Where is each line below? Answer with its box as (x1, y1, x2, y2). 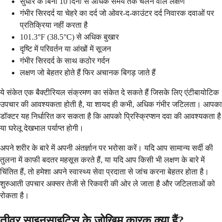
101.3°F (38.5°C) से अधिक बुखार (20, 33, 119, 42)
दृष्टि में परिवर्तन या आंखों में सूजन (20, 45, 111, 54)
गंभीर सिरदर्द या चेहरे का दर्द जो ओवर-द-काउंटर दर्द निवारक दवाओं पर (20, 9, 214, 18)
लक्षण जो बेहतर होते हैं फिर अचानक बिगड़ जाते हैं (20, 68, 156, 77)
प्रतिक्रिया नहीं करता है (20, 21, 88, 30)
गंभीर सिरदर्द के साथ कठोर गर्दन (20, 56, 110, 65)
